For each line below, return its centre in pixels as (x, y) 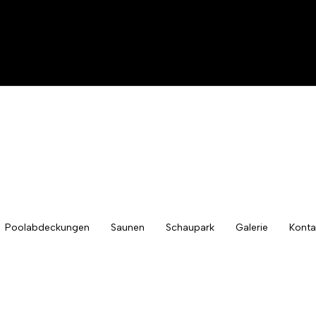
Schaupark (190, 227)
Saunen (128, 227)
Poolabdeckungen (47, 227)
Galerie (252, 227)
